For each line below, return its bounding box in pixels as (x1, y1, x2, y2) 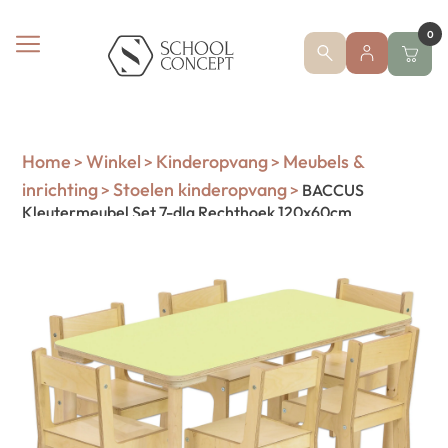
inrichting (22, 178, 99, 201)
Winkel (86, 150, 142, 173)
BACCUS (299, 180, 365, 200)
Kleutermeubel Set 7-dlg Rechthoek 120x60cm (22, 202, 353, 222)
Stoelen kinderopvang (113, 178, 288, 201)
